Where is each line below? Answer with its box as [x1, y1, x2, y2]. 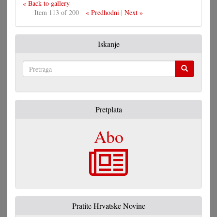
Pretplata [95, 104, 122, 115]
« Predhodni [85, 8, 119, 17]
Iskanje [97, 39, 120, 49]
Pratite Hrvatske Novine [72, 201, 145, 211]
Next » [124, 8, 143, 17]
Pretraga [23, 77, 46, 87]
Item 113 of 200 [34, 8, 79, 17]
